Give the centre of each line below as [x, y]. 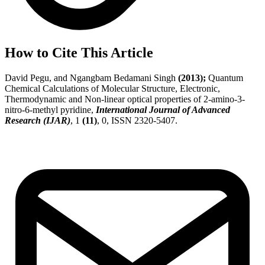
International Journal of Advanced [163, 109]
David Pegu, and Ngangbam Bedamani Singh [91, 77]
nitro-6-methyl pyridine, [50, 109]
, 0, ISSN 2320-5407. [137, 120]
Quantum [224, 77]
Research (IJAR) [38, 120]
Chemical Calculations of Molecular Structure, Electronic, [112, 88]
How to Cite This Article [79, 52]
